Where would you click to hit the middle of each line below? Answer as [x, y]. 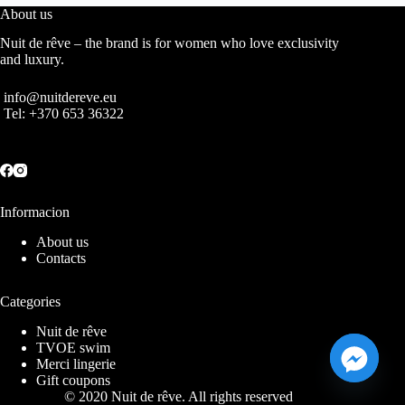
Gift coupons [73, 380]
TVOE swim [73, 348]
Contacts [61, 259]
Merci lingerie [76, 364]
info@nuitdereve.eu [60, 98]
